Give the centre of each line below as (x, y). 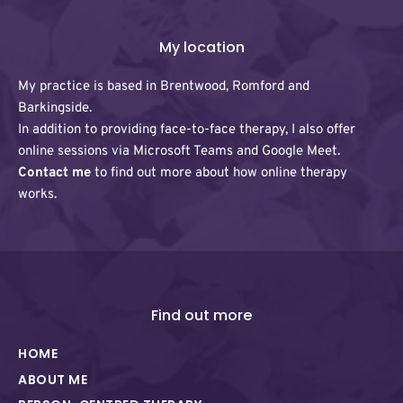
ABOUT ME (53, 379)
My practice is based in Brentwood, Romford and (164, 87)
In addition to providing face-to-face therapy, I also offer (187, 130)
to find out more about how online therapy (219, 174)
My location (201, 48)
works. (37, 195)
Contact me (54, 174)
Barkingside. (57, 109)
